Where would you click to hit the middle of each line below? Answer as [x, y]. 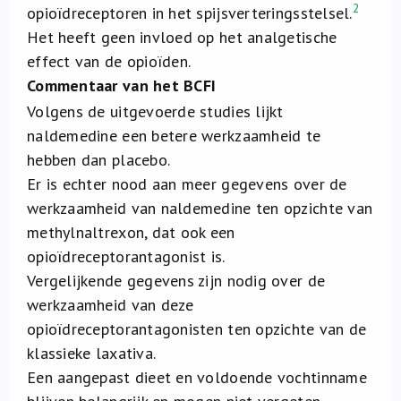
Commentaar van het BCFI [122, 85]
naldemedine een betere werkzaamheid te [174, 136]
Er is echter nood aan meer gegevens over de [187, 184]
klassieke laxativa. [92, 353]
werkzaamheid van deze [111, 305]
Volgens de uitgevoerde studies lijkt [155, 111]
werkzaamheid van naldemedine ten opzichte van [200, 208]
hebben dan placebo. [99, 160]
